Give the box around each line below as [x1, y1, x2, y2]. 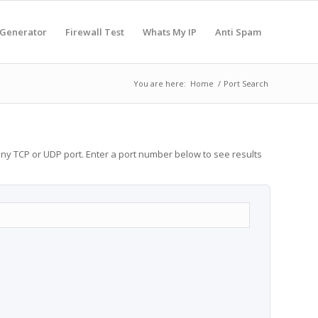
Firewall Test [65, 26, 124, 38]
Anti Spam [215, 26, 261, 38]
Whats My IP [143, 26, 197, 38]
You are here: [133, 78, 186, 89]
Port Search [224, 78, 268, 89]
